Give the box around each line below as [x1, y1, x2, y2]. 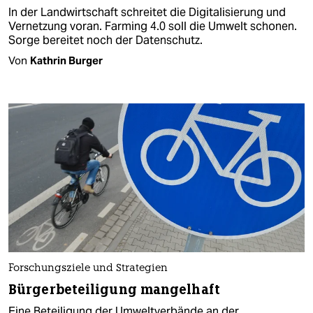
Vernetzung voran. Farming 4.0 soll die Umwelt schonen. [8, 19, 297, 34]
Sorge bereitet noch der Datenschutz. [8, 33, 203, 48]
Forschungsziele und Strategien [8, 263, 168, 274]
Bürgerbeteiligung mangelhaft [8, 280, 220, 298]
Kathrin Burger [30, 54, 103, 68]
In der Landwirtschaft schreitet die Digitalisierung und [8, 5, 286, 20]
